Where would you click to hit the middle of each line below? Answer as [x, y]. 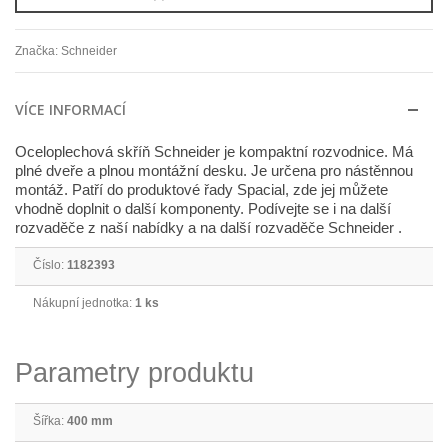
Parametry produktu [134, 373]
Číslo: [50, 265]
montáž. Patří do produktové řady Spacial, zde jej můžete [201, 190]
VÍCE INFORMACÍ [70, 110]
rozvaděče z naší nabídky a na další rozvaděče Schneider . [208, 228]
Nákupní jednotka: [84, 303]
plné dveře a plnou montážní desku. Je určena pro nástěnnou [214, 171]
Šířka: [50, 421]
